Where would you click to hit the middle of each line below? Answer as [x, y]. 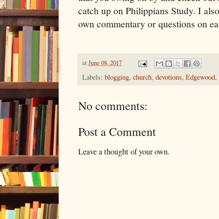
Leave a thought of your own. [124, 152]
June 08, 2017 [105, 63]
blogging [117, 77]
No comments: [113, 106]
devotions [169, 77]
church [142, 77]
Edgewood [200, 77]
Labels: [93, 77]
